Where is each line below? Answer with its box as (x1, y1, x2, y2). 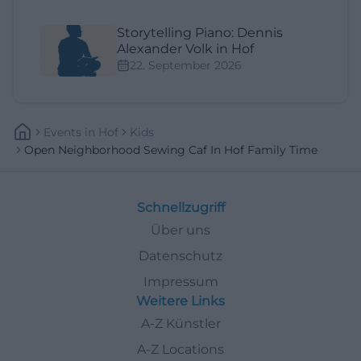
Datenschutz (139, 248, 222, 264)
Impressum (143, 274, 218, 290)
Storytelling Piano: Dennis (117, 25, 283, 41)
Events (44, 125, 81, 140)
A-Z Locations (137, 342, 224, 358)
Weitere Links (136, 293, 225, 309)
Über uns (151, 222, 210, 239)
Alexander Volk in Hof (117, 41, 254, 57)
